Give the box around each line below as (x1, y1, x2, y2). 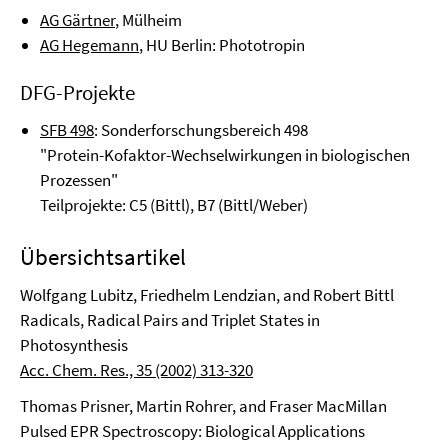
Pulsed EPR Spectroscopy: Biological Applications (20, 420, 365, 442)
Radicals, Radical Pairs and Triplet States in (20, 309, 320, 331)
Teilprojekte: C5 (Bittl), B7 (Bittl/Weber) (40, 194, 308, 216)
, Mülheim (115, 9, 182, 31)
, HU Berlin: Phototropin (139, 34, 305, 56)
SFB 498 (40, 119, 94, 141)
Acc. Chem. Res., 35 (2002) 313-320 (20, 359, 253, 381)
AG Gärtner (40, 9, 115, 31)
